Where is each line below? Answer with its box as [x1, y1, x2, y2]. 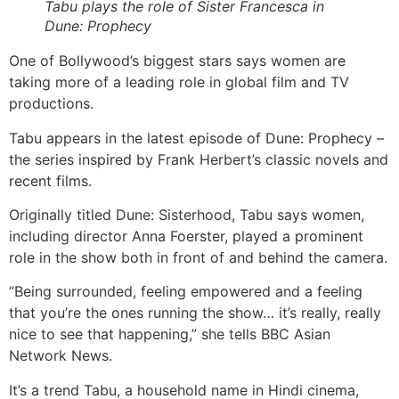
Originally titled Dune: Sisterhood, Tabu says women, [9, 205, 364, 224]
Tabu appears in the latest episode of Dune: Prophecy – [9, 128, 384, 147]
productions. [9, 94, 94, 113]
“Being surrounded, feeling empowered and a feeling [9, 282, 362, 301]
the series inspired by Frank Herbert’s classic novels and [9, 150, 388, 168]
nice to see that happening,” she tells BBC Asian [9, 325, 330, 344]
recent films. [9, 171, 92, 190]
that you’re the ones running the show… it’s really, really [9, 304, 381, 322]
